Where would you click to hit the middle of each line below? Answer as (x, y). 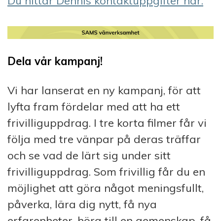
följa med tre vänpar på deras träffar (104, 139)
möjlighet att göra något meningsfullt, (106, 188)
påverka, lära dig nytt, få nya (82, 204)
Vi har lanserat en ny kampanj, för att (104, 90)
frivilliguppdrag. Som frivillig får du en (106, 171)
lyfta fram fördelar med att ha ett (94, 106)
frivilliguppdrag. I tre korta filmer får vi (107, 123)
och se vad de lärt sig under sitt (89, 155)
